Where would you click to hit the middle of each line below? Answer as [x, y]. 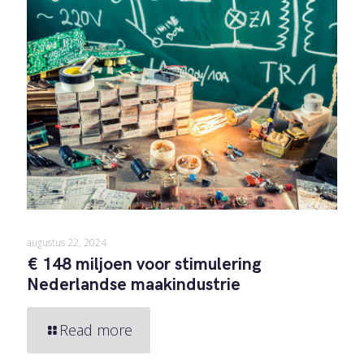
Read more [96, 329]
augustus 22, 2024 [67, 242]
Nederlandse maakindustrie [134, 284]
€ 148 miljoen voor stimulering [144, 264]
